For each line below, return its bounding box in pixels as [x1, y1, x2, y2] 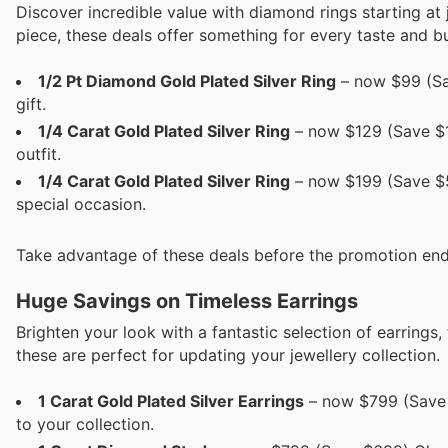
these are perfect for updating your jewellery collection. [16, 344, 440, 365]
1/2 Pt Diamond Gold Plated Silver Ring [38, 71, 336, 92]
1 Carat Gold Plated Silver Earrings [38, 390, 304, 411]
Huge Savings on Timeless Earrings [16, 288, 358, 313]
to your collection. [16, 413, 154, 434]
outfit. [16, 144, 61, 165]
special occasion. [16, 194, 146, 215]
